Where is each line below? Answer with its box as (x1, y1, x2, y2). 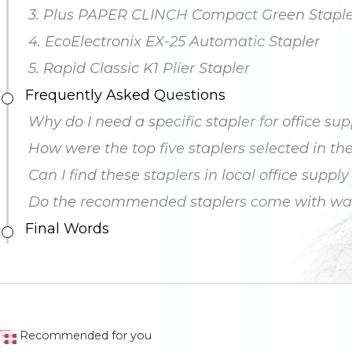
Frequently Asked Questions (16, 86, 225, 104)
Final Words (16, 220, 109, 237)
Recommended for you (20, 328, 152, 343)
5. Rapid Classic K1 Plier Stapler (12, 60, 250, 77)
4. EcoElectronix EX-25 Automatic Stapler (12, 33, 320, 50)
